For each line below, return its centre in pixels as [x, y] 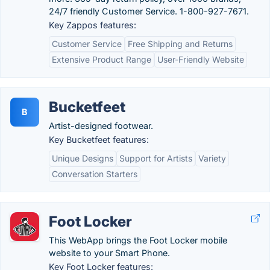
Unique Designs [83, 158]
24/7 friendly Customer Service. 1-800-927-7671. [149, 11]
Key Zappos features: [93, 25]
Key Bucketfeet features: [99, 140]
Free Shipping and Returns [180, 44]
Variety [212, 158]
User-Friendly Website [201, 59]
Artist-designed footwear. [101, 126]
